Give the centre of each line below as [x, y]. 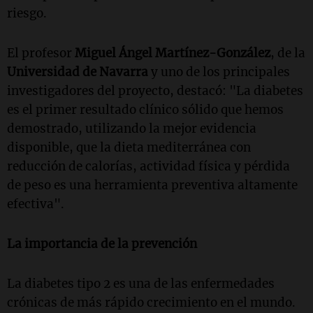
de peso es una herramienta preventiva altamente [152, 185]
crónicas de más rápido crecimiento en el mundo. [151, 303]
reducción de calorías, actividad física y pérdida [148, 167]
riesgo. [27, 14]
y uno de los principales [219, 72]
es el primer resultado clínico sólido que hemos [145, 110]
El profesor [41, 53]
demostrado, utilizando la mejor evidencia [132, 129]
